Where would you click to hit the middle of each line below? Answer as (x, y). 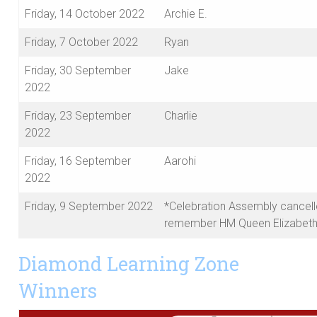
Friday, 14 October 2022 (85, 14)
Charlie (181, 116)
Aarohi (180, 161)
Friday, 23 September (78, 116)
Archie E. (186, 14)
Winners (58, 290)
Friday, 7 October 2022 (81, 42)
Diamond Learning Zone (129, 264)
